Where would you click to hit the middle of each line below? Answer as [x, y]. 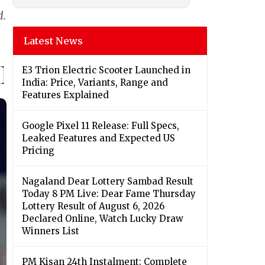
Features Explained [65, 95]
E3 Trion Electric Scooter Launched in [106, 70]
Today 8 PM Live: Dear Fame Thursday [109, 194]
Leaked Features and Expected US [98, 138]
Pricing [38, 151]
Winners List [51, 231]
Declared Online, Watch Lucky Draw [103, 219]
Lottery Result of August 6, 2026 [93, 206]
